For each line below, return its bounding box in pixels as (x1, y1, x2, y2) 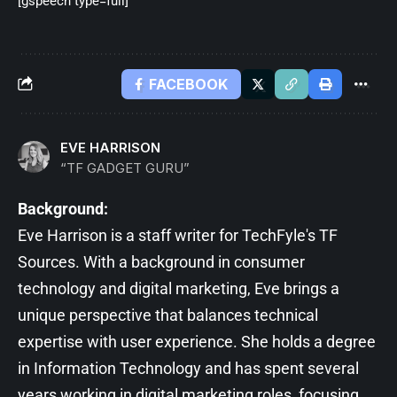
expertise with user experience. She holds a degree (18, 331, 376, 351)
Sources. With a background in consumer (18, 252, 305, 271)
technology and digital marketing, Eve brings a (18, 278, 339, 298)
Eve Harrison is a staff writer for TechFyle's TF (18, 225, 338, 245)
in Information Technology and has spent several (18, 358, 359, 378)
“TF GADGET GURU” (60, 159, 190, 176)
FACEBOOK (149, 74, 228, 93)
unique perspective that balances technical (18, 305, 318, 324)
